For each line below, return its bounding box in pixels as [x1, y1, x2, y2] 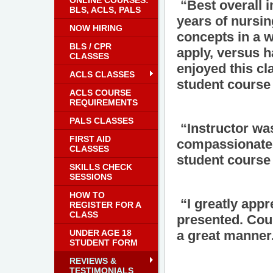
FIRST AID [69, 134, 111, 144]
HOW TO [69, 190, 105, 200]
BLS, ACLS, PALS [69, 5, 141, 15]
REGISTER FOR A [69, 200, 141, 210]
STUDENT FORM [69, 238, 138, 247]
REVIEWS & [69, 256, 116, 266]
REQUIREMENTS [69, 97, 138, 107]
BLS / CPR [69, 41, 112, 51]
